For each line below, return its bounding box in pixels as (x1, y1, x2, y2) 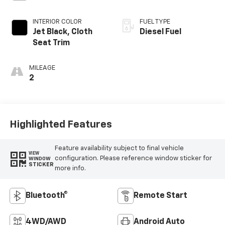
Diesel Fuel (140, 28, 181, 37)
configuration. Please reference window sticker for (54, 155, 212, 162)
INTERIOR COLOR (32, 19, 82, 26)
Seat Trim (32, 39, 70, 48)
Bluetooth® (25, 192, 68, 200)
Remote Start (134, 192, 187, 200)
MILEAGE (29, 65, 55, 72)
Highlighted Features (9, 119, 112, 130)
